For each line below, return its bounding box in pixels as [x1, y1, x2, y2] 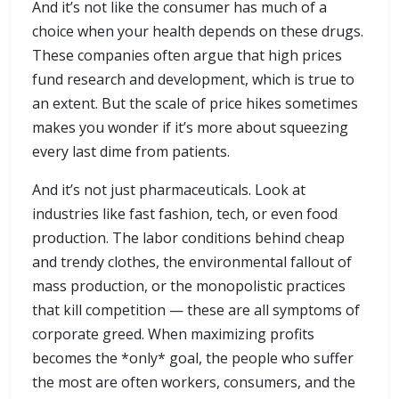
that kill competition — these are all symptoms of [32, 300, 360, 321]
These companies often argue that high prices [32, 45, 342, 66]
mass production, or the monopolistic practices [32, 276, 346, 297]
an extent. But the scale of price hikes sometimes [32, 94, 358, 114]
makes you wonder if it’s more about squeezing [32, 118, 348, 138]
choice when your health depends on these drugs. [32, 21, 363, 42]
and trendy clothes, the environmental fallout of [32, 252, 352, 273]
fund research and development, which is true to [32, 69, 354, 90]
